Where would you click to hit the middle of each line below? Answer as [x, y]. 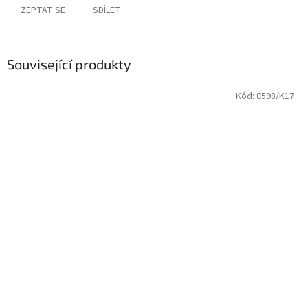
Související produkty [69, 64]
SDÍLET [107, 11]
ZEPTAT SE [43, 11]
